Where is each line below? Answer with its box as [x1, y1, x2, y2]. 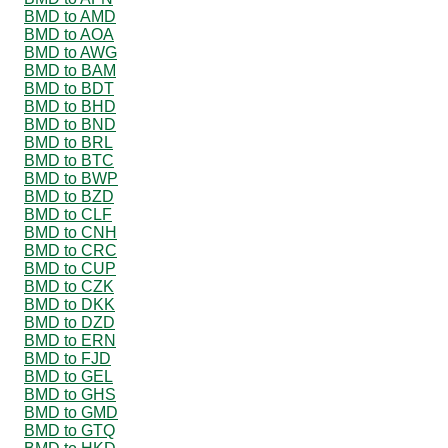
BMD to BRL [24, 133, 113, 151]
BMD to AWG [24, 43, 117, 61]
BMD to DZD [24, 313, 115, 331]
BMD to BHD [24, 97, 116, 115]
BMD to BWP [24, 169, 118, 187]
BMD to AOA [24, 25, 114, 43]
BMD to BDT [24, 79, 114, 97]
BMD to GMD [24, 403, 118, 421]
